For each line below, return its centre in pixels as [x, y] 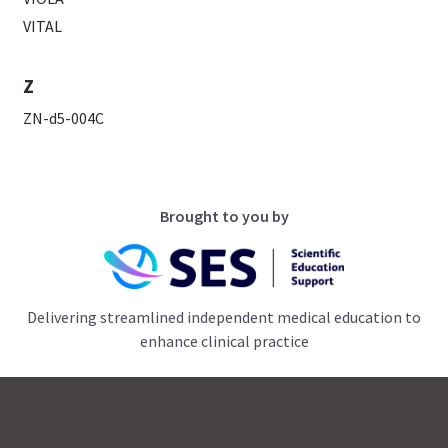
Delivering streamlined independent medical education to [224, 317]
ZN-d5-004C [64, 118]
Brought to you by [224, 216]
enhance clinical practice [224, 341]
